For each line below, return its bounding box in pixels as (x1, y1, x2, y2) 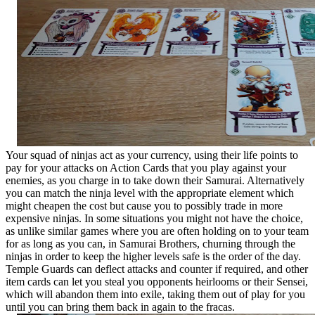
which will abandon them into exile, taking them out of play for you (6, 288, 305, 300)
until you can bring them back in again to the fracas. (6, 300, 235, 313)
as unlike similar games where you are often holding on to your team (6, 224, 309, 237)
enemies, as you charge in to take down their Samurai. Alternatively (6, 174, 304, 186)
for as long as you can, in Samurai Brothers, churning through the (6, 237, 295, 250)
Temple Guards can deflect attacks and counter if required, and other (6, 262, 308, 275)
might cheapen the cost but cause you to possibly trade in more (6, 199, 283, 212)
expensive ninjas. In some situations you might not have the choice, (6, 212, 303, 224)
